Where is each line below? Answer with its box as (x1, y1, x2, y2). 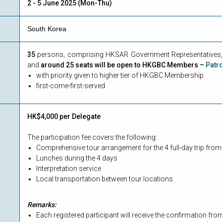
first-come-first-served (36, 82, 105, 90)
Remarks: (27, 201, 56, 209)
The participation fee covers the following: (27, 133, 157, 142)
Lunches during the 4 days (36, 154, 117, 163)
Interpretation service (36, 165, 101, 173)
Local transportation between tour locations (36, 175, 173, 183)
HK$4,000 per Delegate (27, 112, 101, 121)
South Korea (27, 25, 66, 33)
